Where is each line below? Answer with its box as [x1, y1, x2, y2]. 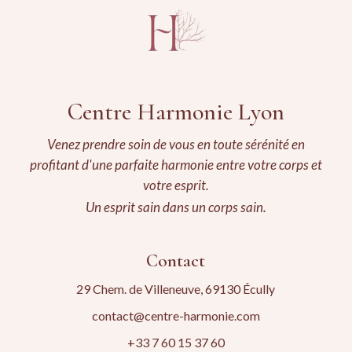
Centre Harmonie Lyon [67, 97, 284, 127]
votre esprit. [142, 177, 209, 194]
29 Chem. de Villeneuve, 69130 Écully [76, 281, 276, 297]
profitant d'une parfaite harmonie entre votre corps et [29, 156, 322, 174]
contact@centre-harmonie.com [91, 308, 260, 324]
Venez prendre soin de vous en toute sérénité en [46, 136, 305, 153]
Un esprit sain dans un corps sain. [85, 199, 266, 216]
